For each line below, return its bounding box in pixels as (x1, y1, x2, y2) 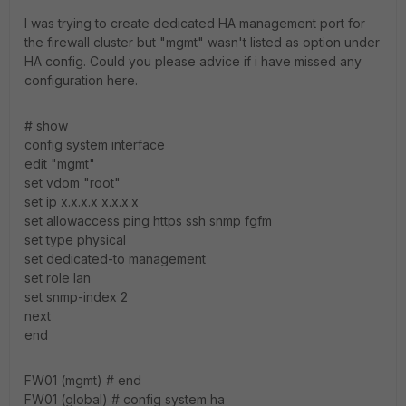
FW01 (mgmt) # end (24, 372, 141, 388)
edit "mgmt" (24, 156, 95, 171)
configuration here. (24, 72, 138, 88)
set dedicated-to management (24, 251, 206, 266)
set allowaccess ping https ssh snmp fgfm (24, 213, 272, 228)
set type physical (24, 232, 126, 247)
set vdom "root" (24, 175, 121, 190)
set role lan (24, 270, 91, 285)
